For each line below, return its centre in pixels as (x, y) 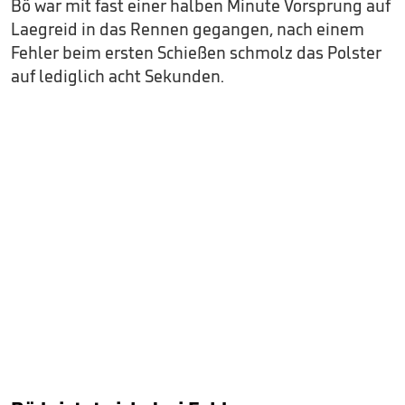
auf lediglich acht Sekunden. (118, 75)
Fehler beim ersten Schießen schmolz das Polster (196, 52)
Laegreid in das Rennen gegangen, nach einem (188, 28)
